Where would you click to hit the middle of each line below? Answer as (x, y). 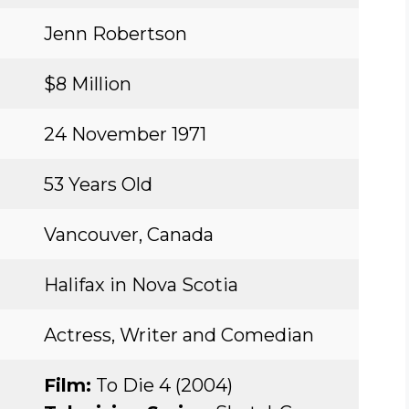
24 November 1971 (125, 134)
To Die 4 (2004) (162, 385)
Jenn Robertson (115, 34)
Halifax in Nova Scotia (141, 285)
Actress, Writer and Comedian (179, 335)
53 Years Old (98, 184)
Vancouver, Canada (129, 235)
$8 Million (88, 84)
